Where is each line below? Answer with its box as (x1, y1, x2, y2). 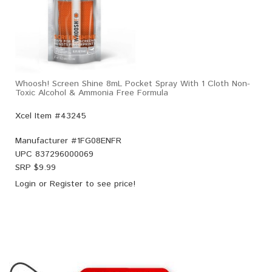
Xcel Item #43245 (15, 110, 86, 123)
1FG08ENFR (77, 135, 121, 148)
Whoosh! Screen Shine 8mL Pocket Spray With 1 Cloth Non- (15, 78, 250, 90)
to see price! (83, 178, 135, 191)
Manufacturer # (15, 135, 77, 148)
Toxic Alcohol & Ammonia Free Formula (15, 87, 168, 100)
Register (50, 178, 83, 191)
